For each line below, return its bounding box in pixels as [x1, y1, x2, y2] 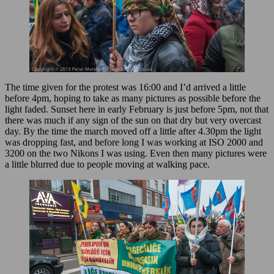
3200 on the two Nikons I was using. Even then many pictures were [5, 148, 267, 159]
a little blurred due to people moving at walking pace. [5, 159, 210, 170]
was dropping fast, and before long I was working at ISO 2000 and [5, 137, 263, 148]
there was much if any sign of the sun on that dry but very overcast [5, 115, 261, 126]
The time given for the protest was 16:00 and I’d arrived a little [5, 82, 246, 93]
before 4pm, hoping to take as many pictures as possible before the [5, 93, 261, 104]
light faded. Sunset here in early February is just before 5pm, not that [5, 104, 268, 115]
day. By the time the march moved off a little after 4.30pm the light [5, 126, 261, 137]
